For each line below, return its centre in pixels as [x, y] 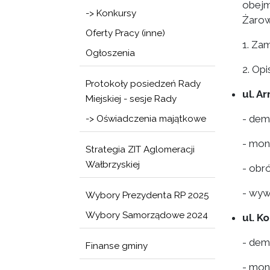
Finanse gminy [117, 246]
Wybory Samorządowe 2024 [147, 215]
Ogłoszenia [110, 53]
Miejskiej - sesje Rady [131, 99]
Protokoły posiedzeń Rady [143, 84]
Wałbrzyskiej [113, 165]
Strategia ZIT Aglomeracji [140, 149]
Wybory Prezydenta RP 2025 [147, 195]
